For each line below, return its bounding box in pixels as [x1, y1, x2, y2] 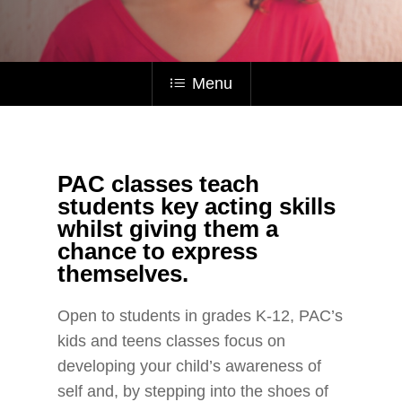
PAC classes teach [57, 171, 260, 197]
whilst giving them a [57, 216, 279, 241]
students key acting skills [57, 194, 336, 219]
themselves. [57, 261, 189, 286]
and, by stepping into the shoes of [83, 382, 329, 400]
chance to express [57, 239, 258, 264]
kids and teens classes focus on [57, 332, 286, 350]
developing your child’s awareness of [57, 357, 322, 375]
